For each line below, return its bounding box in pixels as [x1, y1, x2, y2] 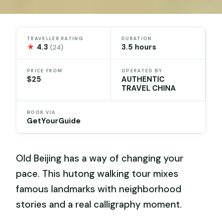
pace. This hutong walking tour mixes [16, 167, 179, 180]
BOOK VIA [27, 109, 56, 115]
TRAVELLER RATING [27, 35, 83, 42]
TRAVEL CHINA [121, 83, 176, 94]
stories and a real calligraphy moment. [16, 198, 182, 211]
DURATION [121, 35, 152, 42]
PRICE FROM [27, 68, 63, 74]
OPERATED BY [121, 68, 163, 74]
